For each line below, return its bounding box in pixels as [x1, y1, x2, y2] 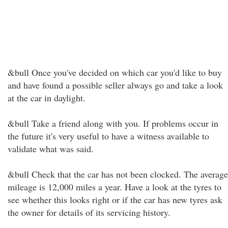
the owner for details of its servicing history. [8, 206, 170, 218]
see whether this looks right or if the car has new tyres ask [8, 193, 222, 206]
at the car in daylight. [8, 92, 85, 104]
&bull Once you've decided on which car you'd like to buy [8, 66, 222, 78]
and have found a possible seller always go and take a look [8, 79, 223, 91]
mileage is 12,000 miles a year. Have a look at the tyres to [8, 181, 221, 193]
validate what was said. [8, 142, 94, 155]
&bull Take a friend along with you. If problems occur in [8, 117, 218, 129]
